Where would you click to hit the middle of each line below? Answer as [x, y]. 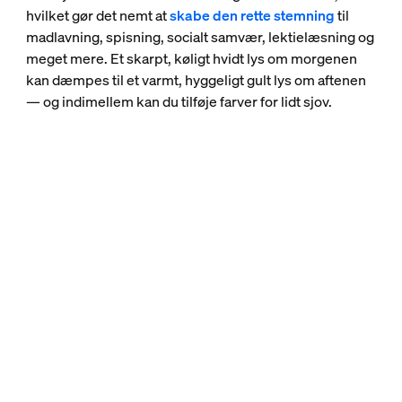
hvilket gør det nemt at [97, 15]
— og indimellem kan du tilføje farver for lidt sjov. [179, 101]
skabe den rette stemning [252, 15]
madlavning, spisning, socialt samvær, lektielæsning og [200, 37]
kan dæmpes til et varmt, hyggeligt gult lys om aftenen [196, 80]
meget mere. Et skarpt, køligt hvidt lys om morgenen [191, 58]
